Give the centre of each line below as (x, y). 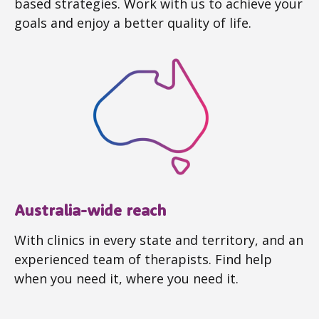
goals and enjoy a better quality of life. (133, 23)
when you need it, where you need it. (126, 279)
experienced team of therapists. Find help (143, 260)
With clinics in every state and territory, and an (159, 240)
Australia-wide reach (90, 210)
